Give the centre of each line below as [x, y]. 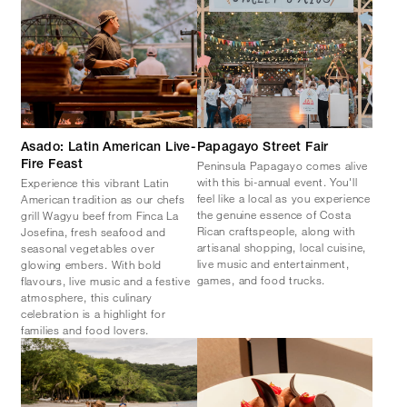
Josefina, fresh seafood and [94, 231]
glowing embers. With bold [92, 264]
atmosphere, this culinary [87, 297]
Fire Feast [52, 165]
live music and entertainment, [273, 263]
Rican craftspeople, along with [276, 230]
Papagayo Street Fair [263, 148]
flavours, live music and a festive [106, 280]
